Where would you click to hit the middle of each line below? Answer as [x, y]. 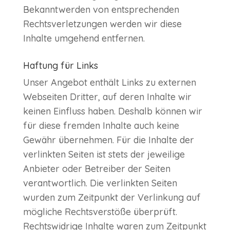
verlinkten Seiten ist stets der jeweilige [104, 155]
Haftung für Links [60, 66]
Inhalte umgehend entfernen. [84, 39]
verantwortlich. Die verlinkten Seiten [100, 183]
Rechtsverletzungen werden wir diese [102, 24]
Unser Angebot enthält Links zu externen [109, 83]
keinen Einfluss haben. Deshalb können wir [112, 111]
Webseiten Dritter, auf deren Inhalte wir [107, 97]
